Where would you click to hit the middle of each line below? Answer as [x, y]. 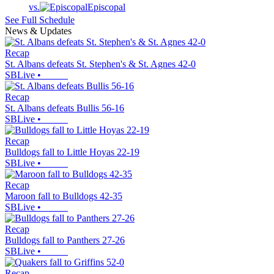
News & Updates [38, 31]
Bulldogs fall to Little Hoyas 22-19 [72, 152]
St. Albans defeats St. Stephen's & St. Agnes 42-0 [100, 64]
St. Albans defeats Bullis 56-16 [65, 108]
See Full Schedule [40, 20]
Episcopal [106, 7]
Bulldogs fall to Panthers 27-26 [65, 240]
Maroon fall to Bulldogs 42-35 [64, 196]
